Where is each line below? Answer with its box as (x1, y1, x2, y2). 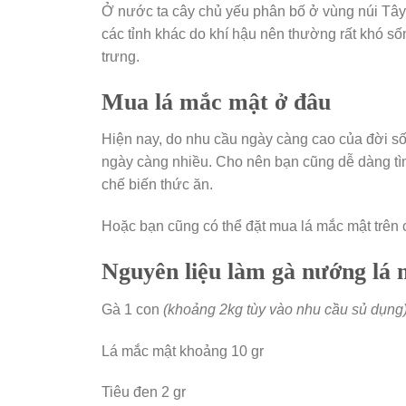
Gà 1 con (101, 301, 163, 317)
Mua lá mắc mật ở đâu (101, 88, 331, 115)
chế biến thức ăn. (101, 177, 213, 193)
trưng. (101, 48, 140, 64)
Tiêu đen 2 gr (101, 384, 186, 401)
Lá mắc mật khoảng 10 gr (101, 343, 264, 359)
